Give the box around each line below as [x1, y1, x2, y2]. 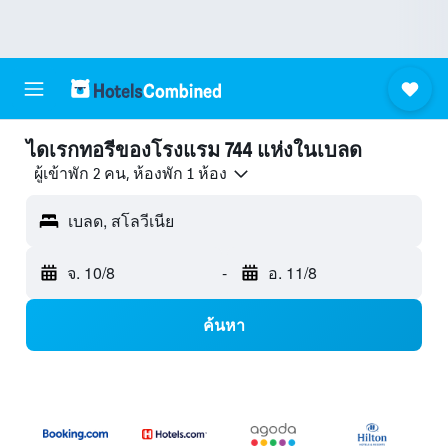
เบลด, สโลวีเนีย [68, 209, 174, 233]
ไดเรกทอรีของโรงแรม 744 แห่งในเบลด [26, 138, 362, 162]
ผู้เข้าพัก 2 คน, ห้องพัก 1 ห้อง [34, 164, 227, 184]
